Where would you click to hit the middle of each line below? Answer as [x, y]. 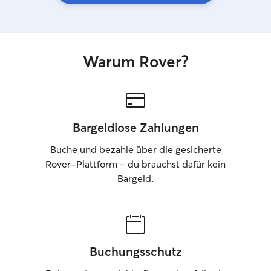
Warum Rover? [135, 62]
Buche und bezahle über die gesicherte [135, 149]
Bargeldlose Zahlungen [135, 127]
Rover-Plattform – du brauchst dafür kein [135, 164]
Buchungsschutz [135, 251]
